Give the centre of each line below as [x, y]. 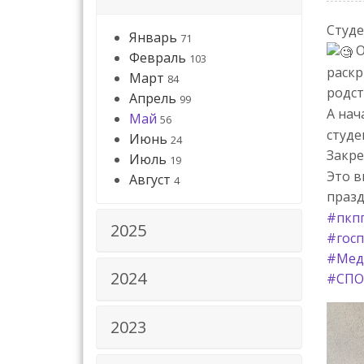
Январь [153, 38]
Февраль [158, 58]
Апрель [153, 99]
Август [150, 180]
